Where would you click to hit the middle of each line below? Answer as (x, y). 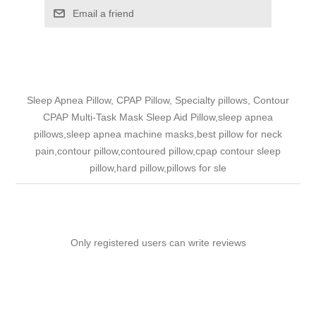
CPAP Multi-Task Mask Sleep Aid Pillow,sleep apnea (158, 117)
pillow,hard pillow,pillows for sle (158, 168)
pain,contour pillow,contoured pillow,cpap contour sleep (158, 151)
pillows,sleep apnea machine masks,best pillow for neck (158, 134)
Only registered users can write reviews (158, 242)
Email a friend (103, 13)
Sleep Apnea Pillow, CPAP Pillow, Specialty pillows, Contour (158, 100)
